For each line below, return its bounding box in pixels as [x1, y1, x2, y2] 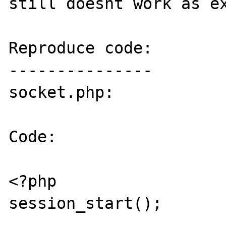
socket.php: [9, 83, 115, 101]
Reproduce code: [9, 38, 153, 57]
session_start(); [9, 194, 162, 212]
